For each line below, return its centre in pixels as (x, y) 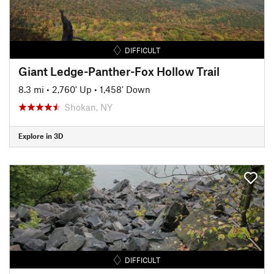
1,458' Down (125, 89)
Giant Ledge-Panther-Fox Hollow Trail (119, 71)
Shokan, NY (88, 107)
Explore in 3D (41, 136)
